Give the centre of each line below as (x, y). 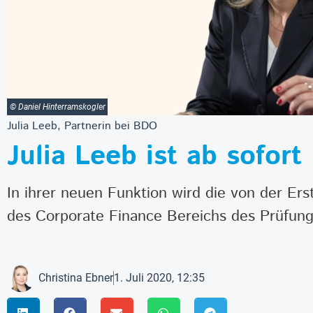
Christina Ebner (76, 277)
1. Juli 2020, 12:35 (159, 277)
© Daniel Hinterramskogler (57, 107)
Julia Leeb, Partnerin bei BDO (82, 126)
